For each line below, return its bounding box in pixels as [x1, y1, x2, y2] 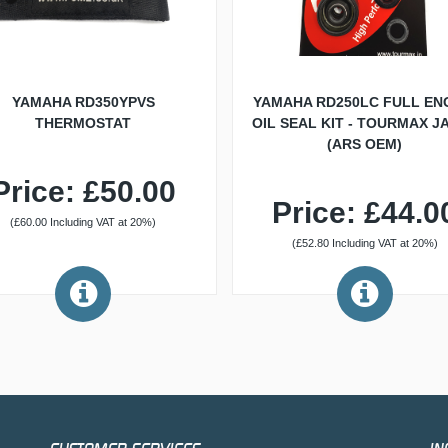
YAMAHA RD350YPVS [11, 94, 155, 110]
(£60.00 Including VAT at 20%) [10, 216, 157, 228]
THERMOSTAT [35, 115, 132, 131]
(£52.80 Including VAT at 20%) [291, 237, 438, 249]
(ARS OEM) [327, 136, 403, 152]
